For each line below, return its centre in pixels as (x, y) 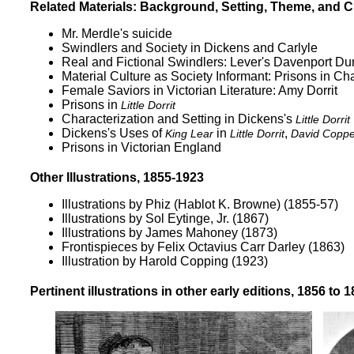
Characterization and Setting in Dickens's (179, 119)
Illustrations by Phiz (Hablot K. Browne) (171, 204)
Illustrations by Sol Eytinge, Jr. (145, 218)
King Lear (189, 134)
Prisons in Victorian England (141, 147)
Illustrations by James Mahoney (150, 233)
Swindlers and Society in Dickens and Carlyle (190, 48)
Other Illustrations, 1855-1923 (117, 177)
